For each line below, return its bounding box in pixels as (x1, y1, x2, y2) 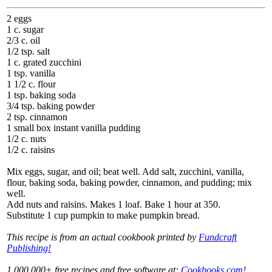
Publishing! (7, 243, 51, 253)
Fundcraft (199, 232, 237, 242)
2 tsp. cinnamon (7, 112, 67, 122)
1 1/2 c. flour (7, 79, 56, 89)
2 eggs (7, 13, 32, 24)
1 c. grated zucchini (7, 57, 81, 67)
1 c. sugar (7, 24, 44, 35)
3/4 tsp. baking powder (7, 101, 95, 111)
